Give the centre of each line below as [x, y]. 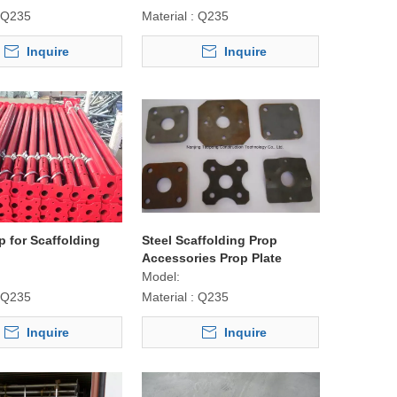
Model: [160, 276]
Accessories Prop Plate [211, 257]
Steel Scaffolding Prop [209, 240]
